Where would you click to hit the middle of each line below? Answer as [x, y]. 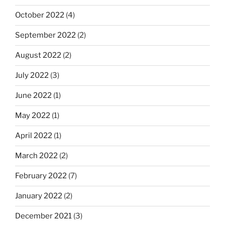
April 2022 [34, 136]
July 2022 [32, 76]
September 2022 [45, 35]
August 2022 [38, 55]
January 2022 [39, 196]
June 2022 [33, 96]
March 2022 [36, 156]
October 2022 [40, 15]
